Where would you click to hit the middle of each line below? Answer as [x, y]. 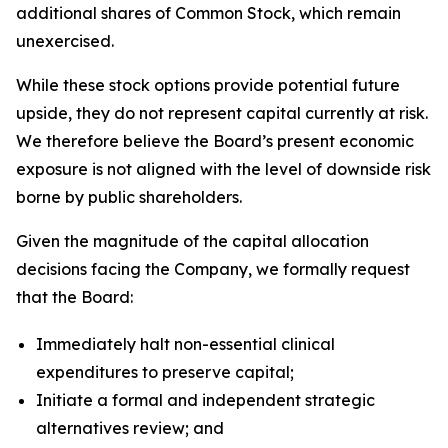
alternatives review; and [130, 427]
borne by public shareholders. [129, 197]
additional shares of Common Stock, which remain [208, 13]
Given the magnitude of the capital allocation [192, 241]
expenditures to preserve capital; [165, 371]
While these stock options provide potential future [208, 85]
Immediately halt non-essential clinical [185, 343]
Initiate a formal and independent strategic [205, 399]
